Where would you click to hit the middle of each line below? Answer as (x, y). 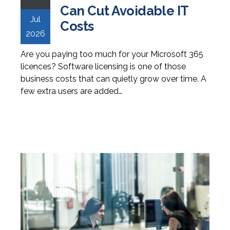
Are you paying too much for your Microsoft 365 (112, 54)
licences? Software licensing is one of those (103, 66)
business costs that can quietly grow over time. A (113, 79)
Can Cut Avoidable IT (124, 11)
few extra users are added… (71, 91)
